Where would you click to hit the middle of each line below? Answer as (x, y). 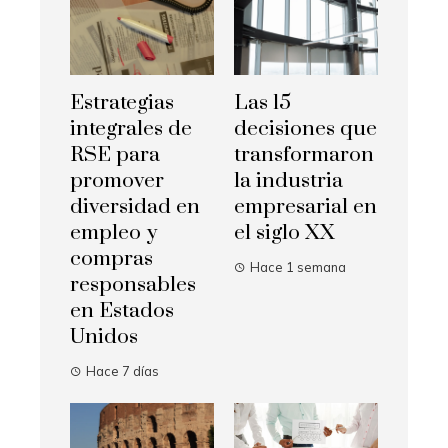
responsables (133, 285)
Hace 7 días (122, 371)
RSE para (115, 155)
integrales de (131, 129)
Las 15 (262, 103)
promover (117, 181)
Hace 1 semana (298, 267)
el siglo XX (284, 233)
